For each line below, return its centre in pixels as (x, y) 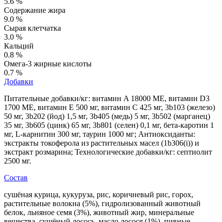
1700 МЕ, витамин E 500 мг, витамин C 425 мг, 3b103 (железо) (110, 107)
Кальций (19, 46)
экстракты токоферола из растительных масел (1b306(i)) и (102, 143)
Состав (16, 177)
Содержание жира (35, 10)
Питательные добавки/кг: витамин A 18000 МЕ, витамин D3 (107, 98)
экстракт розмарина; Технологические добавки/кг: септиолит (108, 152)
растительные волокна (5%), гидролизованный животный (102, 203)
